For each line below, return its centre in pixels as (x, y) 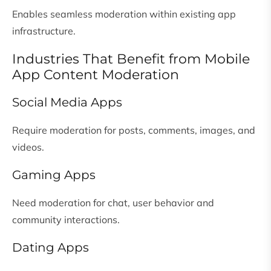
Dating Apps (51, 248)
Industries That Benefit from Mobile (131, 59)
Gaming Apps (54, 175)
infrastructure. (44, 31)
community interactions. (66, 220)
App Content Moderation (96, 75)
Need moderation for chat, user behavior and (113, 203)
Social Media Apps (67, 103)
